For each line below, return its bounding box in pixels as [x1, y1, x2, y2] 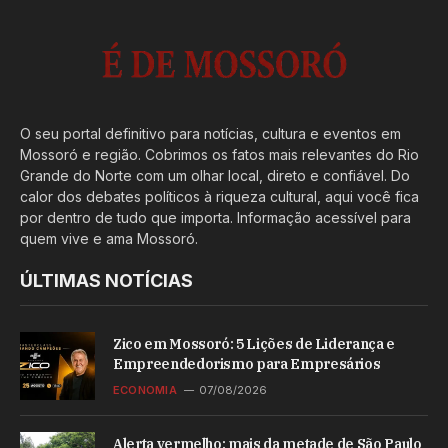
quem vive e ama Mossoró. [20, 229, 198, 247]
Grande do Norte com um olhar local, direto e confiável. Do [20, 166, 410, 184]
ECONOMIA [113, 382, 177, 397]
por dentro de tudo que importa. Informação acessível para [20, 208, 411, 226]
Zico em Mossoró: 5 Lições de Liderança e [113, 334, 395, 353]
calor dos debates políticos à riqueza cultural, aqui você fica [20, 187, 419, 205]
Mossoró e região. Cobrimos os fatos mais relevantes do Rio [20, 145, 419, 163]
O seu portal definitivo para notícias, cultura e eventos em [20, 124, 401, 142]
